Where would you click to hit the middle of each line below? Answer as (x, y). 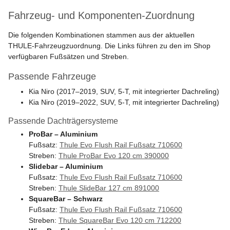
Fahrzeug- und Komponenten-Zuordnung (101, 16)
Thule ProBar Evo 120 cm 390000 (114, 156)
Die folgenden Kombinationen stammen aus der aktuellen (101, 35)
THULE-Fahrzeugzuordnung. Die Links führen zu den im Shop (109, 46)
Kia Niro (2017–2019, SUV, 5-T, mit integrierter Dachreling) (124, 92)
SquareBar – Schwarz (66, 199)
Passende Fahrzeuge (52, 77)
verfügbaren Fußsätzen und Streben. (69, 57)
